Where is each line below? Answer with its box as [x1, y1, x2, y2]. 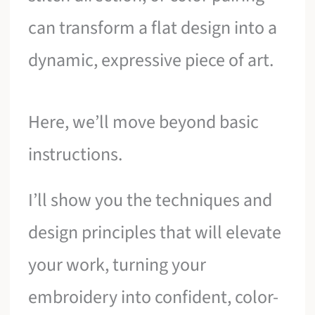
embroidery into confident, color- [28, 284, 279, 311]
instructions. [28, 141, 123, 167]
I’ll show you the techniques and [28, 187, 273, 214]
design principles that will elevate [28, 219, 282, 246]
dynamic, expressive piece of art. [28, 47, 274, 74]
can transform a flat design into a [28, 15, 278, 41]
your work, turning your [28, 252, 207, 278]
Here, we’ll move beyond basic [28, 108, 259, 135]
